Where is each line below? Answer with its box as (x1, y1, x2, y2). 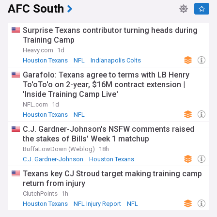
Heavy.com (23, 46, 53, 54)
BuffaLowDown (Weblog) (23, 145, 95, 153)
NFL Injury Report (74, 200, 121, 207)
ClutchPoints (23, 190, 58, 197)
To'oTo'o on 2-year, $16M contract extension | (23, 80, 185, 89)
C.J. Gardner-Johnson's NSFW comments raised (23, 124, 194, 134)
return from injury (23, 179, 85, 188)
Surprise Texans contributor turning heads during (23, 26, 198, 35)
